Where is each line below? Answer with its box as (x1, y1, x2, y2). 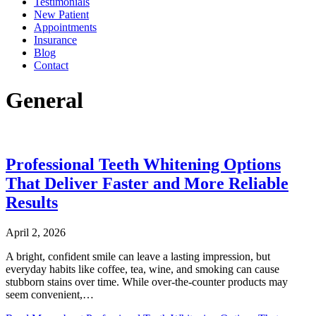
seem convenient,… (6, 288, 94, 301)
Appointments (34, 21, 97, 34)
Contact (34, 59, 68, 72)
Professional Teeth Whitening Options (6, 155, 281, 174)
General (6, 87, 83, 113)
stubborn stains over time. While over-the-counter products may (6, 276, 288, 288)
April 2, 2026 (6, 226, 66, 239)
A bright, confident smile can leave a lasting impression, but (6, 250, 270, 263)
